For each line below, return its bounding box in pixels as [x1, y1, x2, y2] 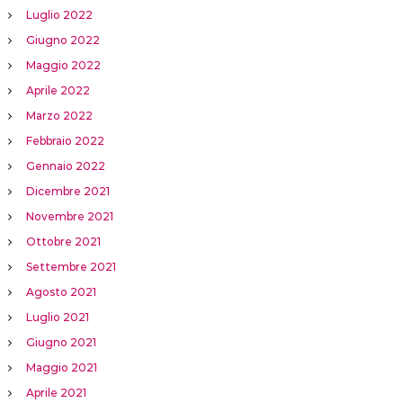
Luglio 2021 [25, 310, 89, 325]
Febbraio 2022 [25, 134, 104, 148]
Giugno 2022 [25, 33, 100, 48]
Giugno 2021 [25, 336, 96, 350]
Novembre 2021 [25, 210, 113, 224]
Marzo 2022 [25, 109, 93, 123]
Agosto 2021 [25, 285, 96, 300]
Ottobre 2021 [25, 235, 101, 249]
